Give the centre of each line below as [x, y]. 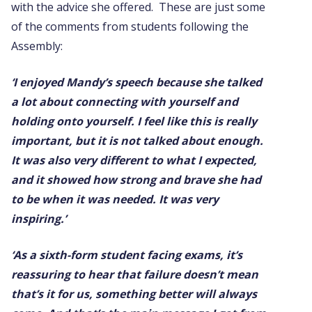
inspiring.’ [39, 218]
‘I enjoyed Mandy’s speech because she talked [136, 82]
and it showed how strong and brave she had [136, 179]
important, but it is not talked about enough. [137, 140]
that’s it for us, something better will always [134, 294]
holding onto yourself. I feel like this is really [134, 121]
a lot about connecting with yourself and [125, 101]
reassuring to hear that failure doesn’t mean [135, 274]
